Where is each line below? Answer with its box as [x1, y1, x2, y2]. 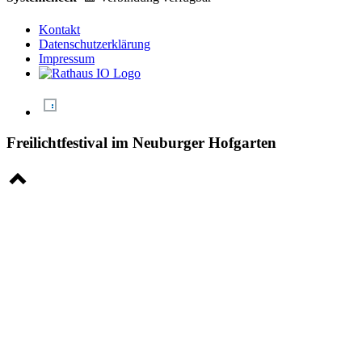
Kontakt [39, 22, 80, 36]
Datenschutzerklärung [39, 36, 150, 51]
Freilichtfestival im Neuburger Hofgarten [6, 134, 276, 152]
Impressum [39, 51, 95, 65]
